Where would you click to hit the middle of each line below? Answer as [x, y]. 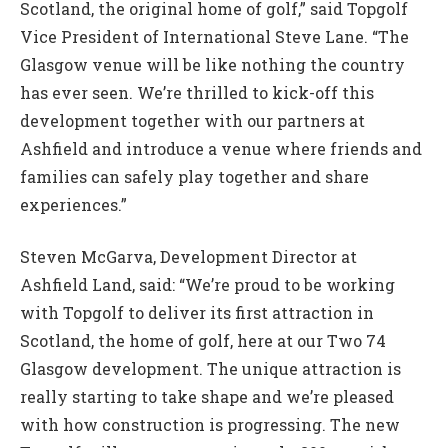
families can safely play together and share [194, 176]
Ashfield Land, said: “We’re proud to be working [207, 285]
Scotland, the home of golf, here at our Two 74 [203, 341]
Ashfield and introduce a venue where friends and [221, 148]
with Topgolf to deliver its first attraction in [197, 313]
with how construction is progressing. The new [210, 425]
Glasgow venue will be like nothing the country [212, 64]
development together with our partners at [192, 120]
